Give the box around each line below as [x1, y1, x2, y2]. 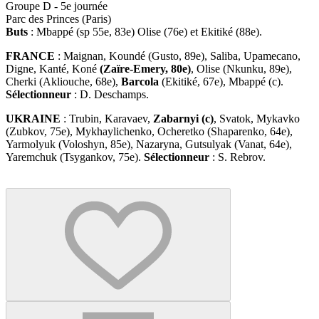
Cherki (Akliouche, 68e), [6, 75, 121, 88]
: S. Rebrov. [209, 150, 266, 163]
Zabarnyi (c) [153, 112, 214, 125]
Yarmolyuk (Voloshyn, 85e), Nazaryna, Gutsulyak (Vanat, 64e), [6, 137, 292, 150]
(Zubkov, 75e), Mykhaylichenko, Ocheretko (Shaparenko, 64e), [6, 125, 293, 137]
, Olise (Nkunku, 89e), [191, 62, 292, 75]
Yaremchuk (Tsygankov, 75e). [6, 150, 144, 163]
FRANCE [6, 49, 55, 62]
